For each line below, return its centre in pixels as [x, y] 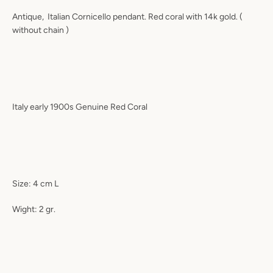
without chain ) [41, 30]
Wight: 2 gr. [34, 209]
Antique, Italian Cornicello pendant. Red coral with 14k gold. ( [127, 17]
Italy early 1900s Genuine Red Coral [80, 107]
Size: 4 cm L [35, 184]
